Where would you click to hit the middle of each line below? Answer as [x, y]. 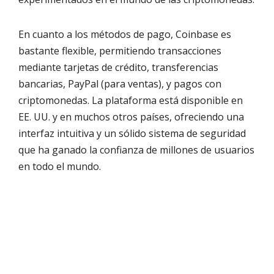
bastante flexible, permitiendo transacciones [120, 50]
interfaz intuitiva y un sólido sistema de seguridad [132, 133]
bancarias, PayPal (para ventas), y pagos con [120, 83]
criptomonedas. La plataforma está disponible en [131, 100]
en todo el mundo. [60, 166]
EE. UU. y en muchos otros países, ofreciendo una [131, 117]
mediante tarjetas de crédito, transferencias [118, 67]
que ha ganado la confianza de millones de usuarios [136, 150]
